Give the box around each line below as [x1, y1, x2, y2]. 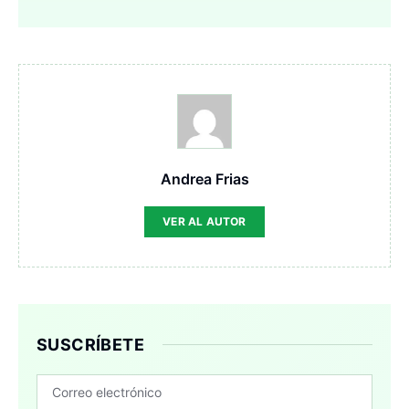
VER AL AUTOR [163, 214, 246, 228]
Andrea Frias [160, 169, 249, 188]
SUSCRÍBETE [37, 334, 144, 354]
